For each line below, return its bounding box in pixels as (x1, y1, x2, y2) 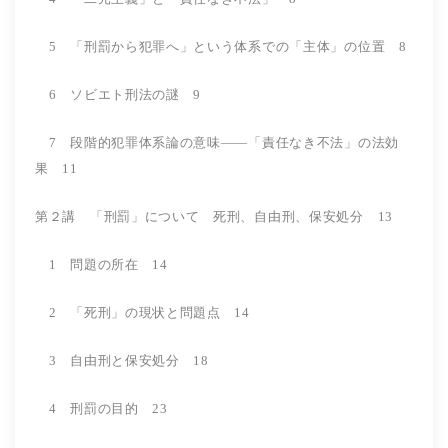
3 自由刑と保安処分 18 (35, 352, 237, 368)
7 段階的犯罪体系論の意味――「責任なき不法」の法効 (35, 134, 399, 150)
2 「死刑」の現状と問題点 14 (35, 304, 250, 320)
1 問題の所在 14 (35, 256, 196, 272)
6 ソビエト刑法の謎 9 (35, 86, 202, 102)
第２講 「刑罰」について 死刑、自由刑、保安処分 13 (35, 208, 393, 224)
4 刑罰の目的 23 (35, 400, 168, 416)
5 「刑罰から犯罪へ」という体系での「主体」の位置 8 (35, 38, 407, 54)
